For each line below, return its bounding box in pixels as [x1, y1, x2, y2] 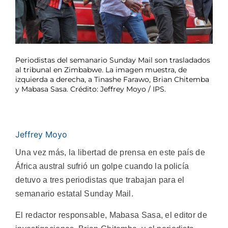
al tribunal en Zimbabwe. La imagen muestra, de [15, 65, 187, 75]
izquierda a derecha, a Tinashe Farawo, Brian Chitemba [15, 75, 209, 84]
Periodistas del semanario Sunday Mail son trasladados [15, 55, 210, 65]
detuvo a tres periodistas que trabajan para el [15, 176, 185, 185]
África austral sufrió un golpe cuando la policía [15, 162, 189, 171]
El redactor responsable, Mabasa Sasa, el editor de [15, 210, 207, 219]
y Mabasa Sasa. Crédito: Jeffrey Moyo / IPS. [15, 84, 166, 94]
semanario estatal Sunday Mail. [15, 189, 134, 198]
